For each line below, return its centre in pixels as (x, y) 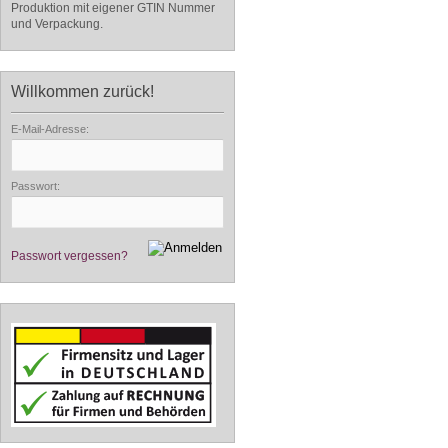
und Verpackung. (57, 24)
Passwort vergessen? (69, 256)
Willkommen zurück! (82, 91)
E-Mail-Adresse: (50, 129)
